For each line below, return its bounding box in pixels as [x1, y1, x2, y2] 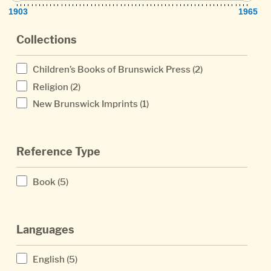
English [33, 253, 65, 266]
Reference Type [16, 145, 100, 158]
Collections [16, 33, 77, 46]
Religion [33, 80, 68, 93]
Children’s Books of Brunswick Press [33, 64, 191, 76]
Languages [16, 223, 74, 236]
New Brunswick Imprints [33, 98, 138, 110]
